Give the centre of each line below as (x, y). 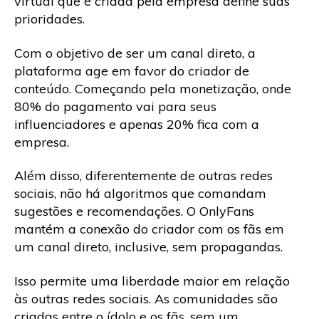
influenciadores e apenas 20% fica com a (137, 124)
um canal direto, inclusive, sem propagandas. (148, 247)
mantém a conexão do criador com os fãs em (149, 229)
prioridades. (49, 19)
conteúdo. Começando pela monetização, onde (153, 88)
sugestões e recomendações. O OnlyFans (134, 211)
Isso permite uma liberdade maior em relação (152, 281)
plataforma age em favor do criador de (132, 70)
